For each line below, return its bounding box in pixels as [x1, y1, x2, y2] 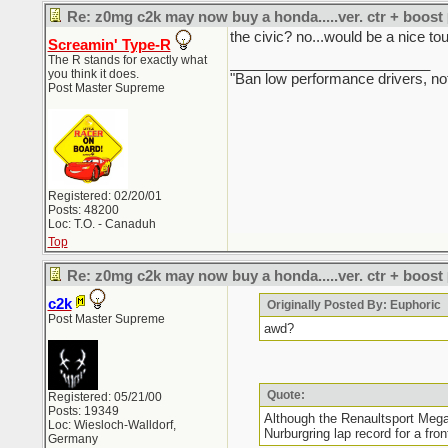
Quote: [263, 388, 305, 402]
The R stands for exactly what [47, 53, 207, 67]
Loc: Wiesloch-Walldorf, [47, 418, 176, 432]
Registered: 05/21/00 [47, 390, 162, 404]
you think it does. [47, 67, 139, 81]
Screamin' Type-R [47, 37, 171, 53]
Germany [47, 432, 98, 446]
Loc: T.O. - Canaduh [47, 217, 156, 231]
